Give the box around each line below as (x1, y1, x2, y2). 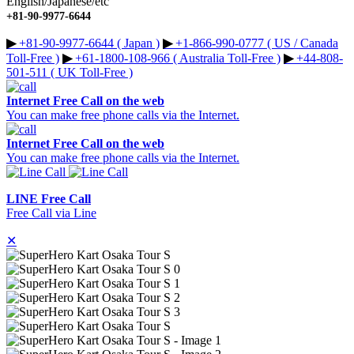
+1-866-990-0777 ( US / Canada (172, 36, 338, 51)
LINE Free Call (6, 192, 91, 206)
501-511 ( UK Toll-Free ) (6, 66, 133, 80)
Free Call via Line (6, 206, 96, 220)
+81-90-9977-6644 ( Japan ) (16, 36, 160, 51)
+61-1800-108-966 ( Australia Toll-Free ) (72, 51, 281, 66)
